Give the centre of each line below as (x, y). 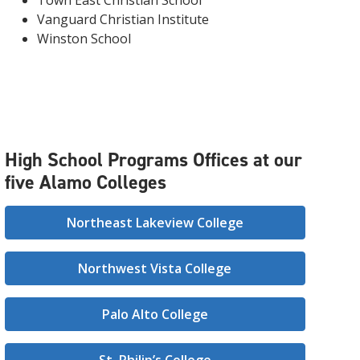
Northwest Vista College (155, 268)
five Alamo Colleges (85, 182)
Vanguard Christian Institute (123, 19)
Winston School (84, 39)
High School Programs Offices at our (153, 160)
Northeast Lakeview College (155, 223)
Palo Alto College (155, 314)
